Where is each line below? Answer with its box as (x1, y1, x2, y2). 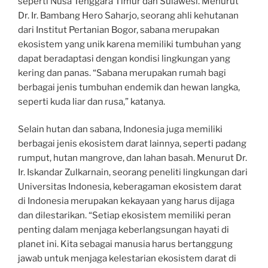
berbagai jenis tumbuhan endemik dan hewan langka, (18, 81, 240, 93)
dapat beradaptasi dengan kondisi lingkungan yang (18, 53, 230, 64)
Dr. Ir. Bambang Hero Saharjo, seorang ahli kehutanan (18, 10, 239, 21)
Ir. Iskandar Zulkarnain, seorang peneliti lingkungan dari (18, 167, 248, 178)
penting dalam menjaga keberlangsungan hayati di (18, 224, 229, 235)
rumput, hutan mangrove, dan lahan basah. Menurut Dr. (18, 153, 247, 163)
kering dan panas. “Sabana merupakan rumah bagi (18, 67, 226, 78)
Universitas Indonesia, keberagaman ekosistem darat (18, 181, 242, 192)
